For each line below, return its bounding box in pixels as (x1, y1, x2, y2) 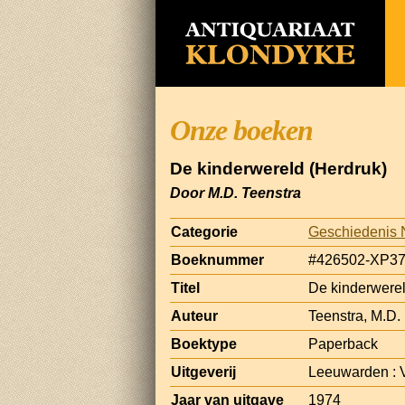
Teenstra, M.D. (308, 307, 400, 324)
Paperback (308, 335, 378, 352)
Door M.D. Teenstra (170, 184, 301, 201)
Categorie (171, 223, 238, 240)
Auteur (171, 307, 218, 324)
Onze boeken (170, 114, 313, 146)
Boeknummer (171, 251, 264, 268)
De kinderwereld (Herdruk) (170, 159, 387, 178)
